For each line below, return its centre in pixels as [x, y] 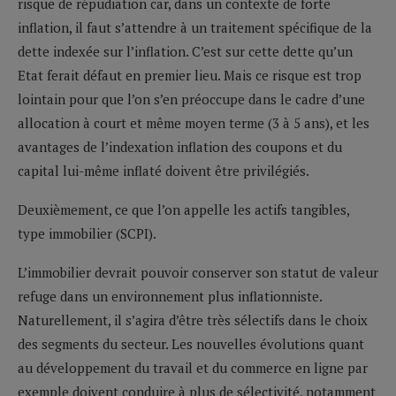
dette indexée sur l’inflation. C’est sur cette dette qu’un [185, 51]
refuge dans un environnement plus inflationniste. [170, 296]
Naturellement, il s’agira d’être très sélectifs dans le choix [193, 320]
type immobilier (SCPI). [87, 233]
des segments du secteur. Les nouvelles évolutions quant [191, 343]
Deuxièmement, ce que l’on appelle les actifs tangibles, [183, 209]
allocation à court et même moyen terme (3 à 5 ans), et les [194, 122]
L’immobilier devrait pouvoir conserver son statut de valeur [198, 272]
